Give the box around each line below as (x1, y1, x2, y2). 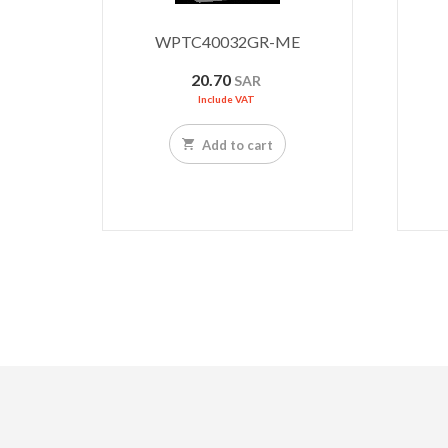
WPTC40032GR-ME (155, 32, 301, 52)
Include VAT (197, 93, 255, 106)
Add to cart (199, 137, 274, 154)
